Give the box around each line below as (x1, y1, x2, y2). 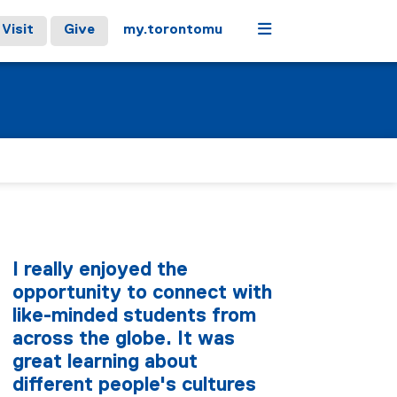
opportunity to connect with (12, 284, 272, 303)
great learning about (12, 353, 198, 372)
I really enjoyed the (12, 261, 188, 280)
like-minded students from (12, 307, 256, 326)
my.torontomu (123, 23, 222, 37)
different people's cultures (12, 376, 256, 395)
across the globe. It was (12, 330, 235, 349)
